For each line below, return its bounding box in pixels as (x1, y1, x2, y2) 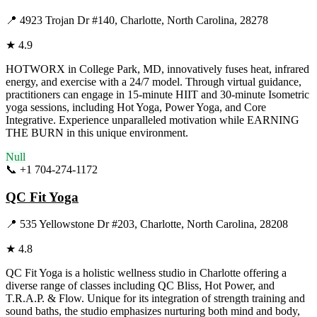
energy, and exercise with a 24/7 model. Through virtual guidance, (6, 75, 301, 88)
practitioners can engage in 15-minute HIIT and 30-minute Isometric (6, 88, 309, 100)
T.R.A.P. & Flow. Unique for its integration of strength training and (6, 292, 305, 305)
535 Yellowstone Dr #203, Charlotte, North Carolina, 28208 (20, 218, 288, 231)
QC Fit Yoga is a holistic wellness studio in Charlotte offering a (6, 267, 287, 279)
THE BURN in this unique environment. (6, 126, 188, 139)
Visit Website (98, 163, 156, 175)
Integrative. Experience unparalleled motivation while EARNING (6, 113, 299, 126)
